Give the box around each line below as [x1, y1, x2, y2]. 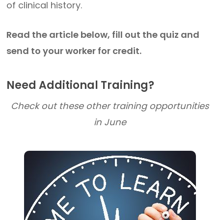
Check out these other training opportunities [11, 100, 209, 112]
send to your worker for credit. [6, 45, 144, 57]
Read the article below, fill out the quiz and [6, 28, 200, 41]
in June [93, 116, 126, 128]
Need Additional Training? [6, 78, 155, 93]
